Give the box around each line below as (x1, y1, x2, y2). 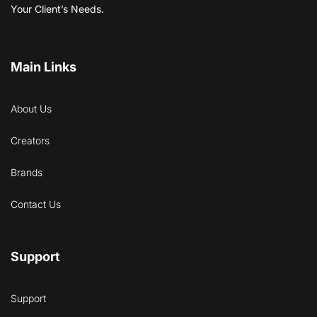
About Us (11, 103, 52, 115)
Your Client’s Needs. (11, 3, 104, 15)
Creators (11, 134, 50, 146)
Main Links (11, 59, 76, 74)
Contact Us (11, 198, 61, 210)
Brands (11, 166, 42, 178)
